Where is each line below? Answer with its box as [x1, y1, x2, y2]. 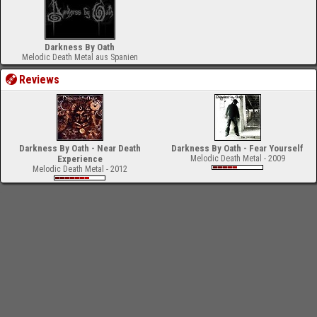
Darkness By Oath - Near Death [18, 143, 141, 154]
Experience [57, 154, 103, 164]
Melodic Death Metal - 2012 [32, 164, 127, 174]
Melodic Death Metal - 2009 [190, 154, 285, 163]
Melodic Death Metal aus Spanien [21, 52, 138, 62]
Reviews [19, 73, 60, 86]
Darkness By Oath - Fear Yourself [171, 143, 304, 154]
